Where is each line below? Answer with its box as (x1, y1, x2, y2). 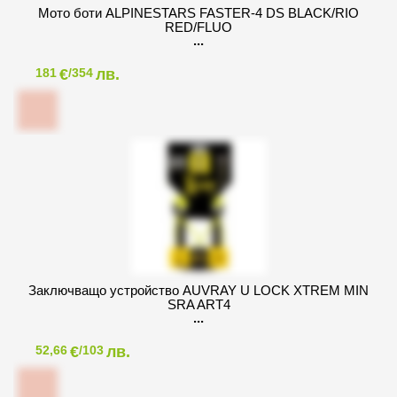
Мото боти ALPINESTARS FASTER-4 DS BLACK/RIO (38, 5, 359, 21)
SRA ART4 (167, 297, 230, 313)
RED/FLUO (165, 19, 232, 35)
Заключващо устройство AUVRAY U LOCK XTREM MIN (28, 283, 369, 299)
